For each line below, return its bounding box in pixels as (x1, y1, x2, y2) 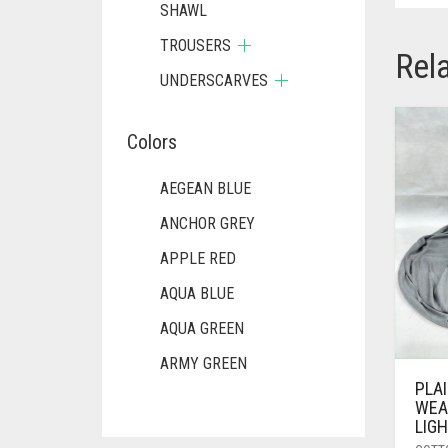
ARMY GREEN (160, 354, 247, 373)
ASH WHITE (160, 389, 235, 408)
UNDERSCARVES (160, 71, 268, 90)
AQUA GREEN (160, 319, 244, 338)
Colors (127, 130, 177, 154)
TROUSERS (160, 36, 231, 55)
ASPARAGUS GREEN (160, 424, 289, 443)
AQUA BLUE (160, 284, 234, 303)
